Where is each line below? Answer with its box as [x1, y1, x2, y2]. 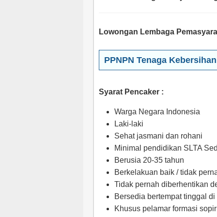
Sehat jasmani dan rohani [114, 132, 202, 140]
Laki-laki [114, 120, 143, 128]
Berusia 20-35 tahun [114, 156, 184, 164]
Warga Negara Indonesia [114, 108, 200, 116]
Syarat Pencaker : [99, 88, 164, 96]
